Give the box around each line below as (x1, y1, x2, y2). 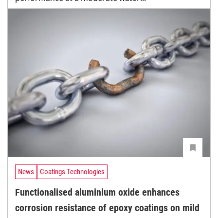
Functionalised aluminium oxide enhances (15, 186, 180, 198)
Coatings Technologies (40, 167, 105, 176)
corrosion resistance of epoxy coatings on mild (15, 201, 200, 214)
